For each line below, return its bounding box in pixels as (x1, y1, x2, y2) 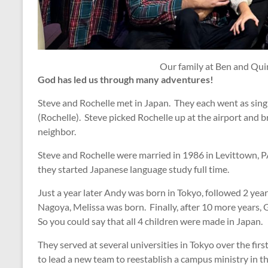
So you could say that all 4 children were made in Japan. (38, 215, 263, 227)
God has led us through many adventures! (38, 74, 214, 86)
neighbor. (38, 126, 76, 138)
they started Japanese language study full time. (38, 163, 229, 175)
